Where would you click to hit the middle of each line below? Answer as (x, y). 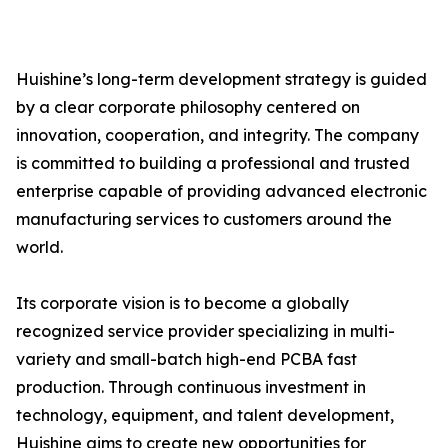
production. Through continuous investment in (191, 387)
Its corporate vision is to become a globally (182, 303)
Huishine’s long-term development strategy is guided (221, 79)
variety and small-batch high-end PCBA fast (186, 359)
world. (39, 247)
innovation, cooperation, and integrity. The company (217, 135)
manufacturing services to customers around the (204, 219)
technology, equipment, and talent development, (205, 415)
